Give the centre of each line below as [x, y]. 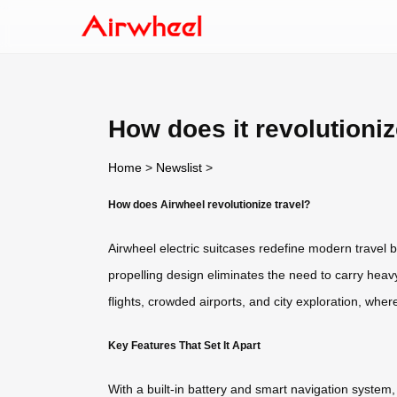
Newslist [179, 167]
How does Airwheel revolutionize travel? [209, 204]
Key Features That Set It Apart [184, 345]
